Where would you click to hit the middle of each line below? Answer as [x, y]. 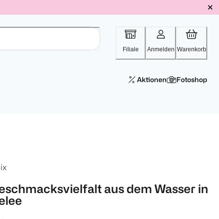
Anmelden [161, 49]
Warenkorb [192, 49]
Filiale [131, 49]
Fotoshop [192, 79]
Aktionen [152, 79]
